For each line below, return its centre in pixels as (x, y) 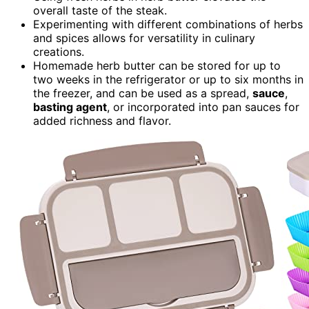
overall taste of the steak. (100, 10)
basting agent (70, 107)
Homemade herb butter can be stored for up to (157, 65)
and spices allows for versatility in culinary (144, 38)
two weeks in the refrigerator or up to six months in (168, 79)
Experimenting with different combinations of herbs (168, 24)
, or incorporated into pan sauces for (203, 107)
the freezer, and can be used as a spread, (143, 93)
